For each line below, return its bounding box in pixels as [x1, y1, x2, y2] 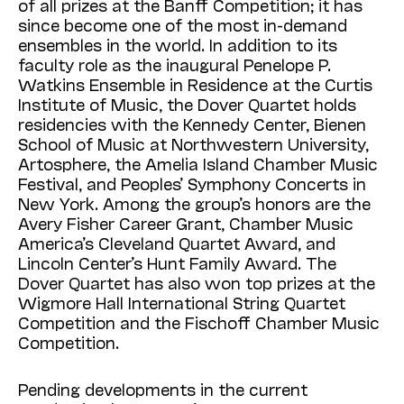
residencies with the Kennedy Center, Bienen [18, 114, 366, 134]
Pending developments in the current [18, 379, 308, 399]
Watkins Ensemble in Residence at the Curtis [18, 74, 372, 95]
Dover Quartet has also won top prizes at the [18, 272, 375, 293]
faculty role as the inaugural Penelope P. [18, 54, 331, 75]
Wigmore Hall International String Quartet [18, 292, 345, 313]
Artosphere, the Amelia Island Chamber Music [18, 153, 378, 174]
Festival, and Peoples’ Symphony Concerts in [18, 173, 366, 194]
